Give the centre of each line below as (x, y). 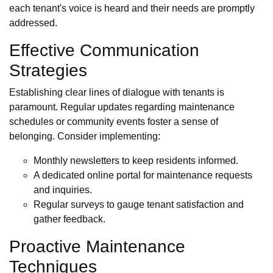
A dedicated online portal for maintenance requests (143, 175)
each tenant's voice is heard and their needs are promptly (132, 9)
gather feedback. (69, 219)
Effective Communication (104, 51)
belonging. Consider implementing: (85, 136)
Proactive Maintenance (97, 247)
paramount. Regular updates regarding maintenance (122, 107)
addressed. (33, 23)
